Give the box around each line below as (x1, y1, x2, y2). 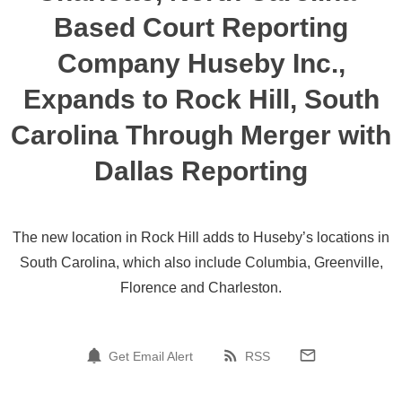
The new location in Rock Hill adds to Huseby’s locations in (13, 230, 389, 245)
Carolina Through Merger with (11, 120, 391, 150)
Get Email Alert (109, 348, 193, 363)
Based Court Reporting (54, 13, 348, 42)
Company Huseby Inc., (57, 48, 345, 78)
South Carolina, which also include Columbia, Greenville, (19, 255, 383, 270)
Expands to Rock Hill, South (22, 84, 380, 114)
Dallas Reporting (94, 156, 308, 186)
